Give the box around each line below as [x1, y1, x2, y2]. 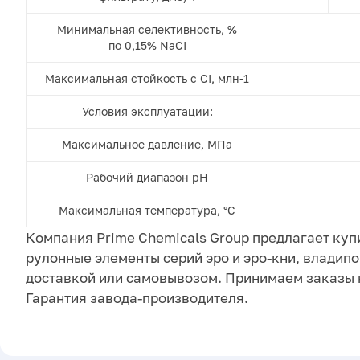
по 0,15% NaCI [108, 39, 186, 53]
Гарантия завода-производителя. [26, 289, 248, 307]
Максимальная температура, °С [59, 203, 235, 218]
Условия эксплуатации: [81, 104, 213, 119]
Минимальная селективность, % [57, 22, 237, 37]
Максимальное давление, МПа [62, 137, 232, 152]
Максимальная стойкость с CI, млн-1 [45, 72, 249, 86]
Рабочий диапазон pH [86, 170, 208, 185]
